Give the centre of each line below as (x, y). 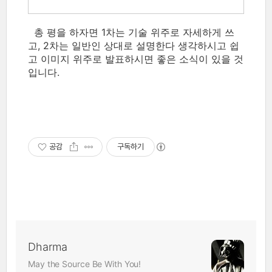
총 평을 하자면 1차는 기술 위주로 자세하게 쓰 (131, 32)
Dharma (48, 247)
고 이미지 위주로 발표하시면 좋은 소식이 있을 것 (136, 59)
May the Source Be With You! (85, 264)
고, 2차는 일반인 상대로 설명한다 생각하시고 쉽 (134, 46)
